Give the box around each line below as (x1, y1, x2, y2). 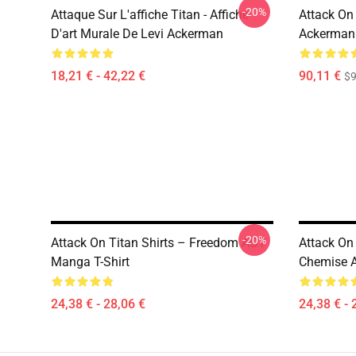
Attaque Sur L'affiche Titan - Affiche (51, 7, 249, 22)
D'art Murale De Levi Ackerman (51, 26, 223, 41)
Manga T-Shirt (51, 254, 130, 269)
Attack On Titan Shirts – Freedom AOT (51, 235, 266, 250)
